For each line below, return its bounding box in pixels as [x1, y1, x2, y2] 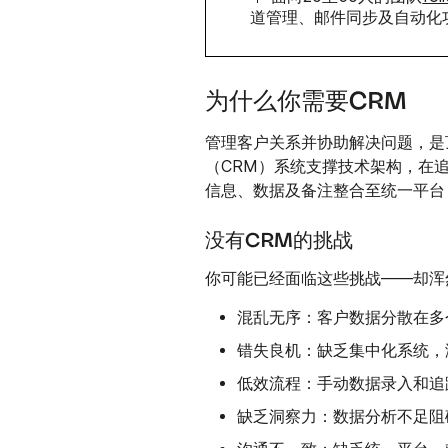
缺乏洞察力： [237, 405, 334, 426]
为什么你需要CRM [205, 89, 408, 114]
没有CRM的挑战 [205, 230, 354, 251]
